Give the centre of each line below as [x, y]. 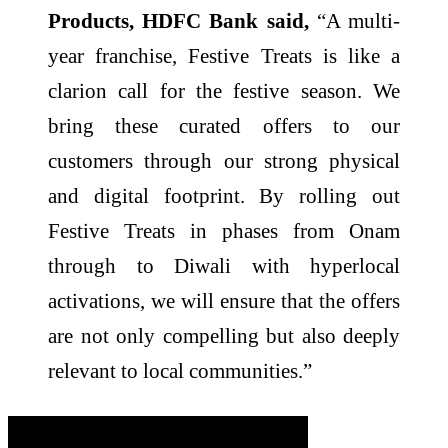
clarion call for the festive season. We [224, 90]
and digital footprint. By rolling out [224, 195]
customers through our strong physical [224, 160]
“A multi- [354, 20]
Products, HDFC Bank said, [178, 20]
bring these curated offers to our [224, 125]
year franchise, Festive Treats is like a [224, 55]
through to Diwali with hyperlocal [224, 265]
